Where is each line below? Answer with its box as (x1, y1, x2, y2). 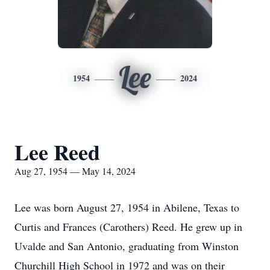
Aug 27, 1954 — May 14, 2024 (14, 165, 136, 177)
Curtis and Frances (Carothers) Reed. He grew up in (14, 219, 242, 234)
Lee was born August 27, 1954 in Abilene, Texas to (14, 200, 239, 215)
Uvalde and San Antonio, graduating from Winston (14, 239, 239, 253)
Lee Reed (14, 136, 100, 168)
